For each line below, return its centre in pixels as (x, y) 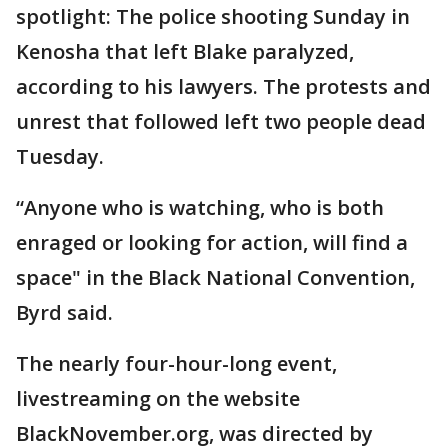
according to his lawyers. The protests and (223, 86)
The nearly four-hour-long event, (176, 363)
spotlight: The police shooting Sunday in (213, 16)
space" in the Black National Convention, (215, 277)
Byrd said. (64, 312)
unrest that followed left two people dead (221, 121)
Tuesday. (60, 156)
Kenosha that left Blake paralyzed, (185, 51)
